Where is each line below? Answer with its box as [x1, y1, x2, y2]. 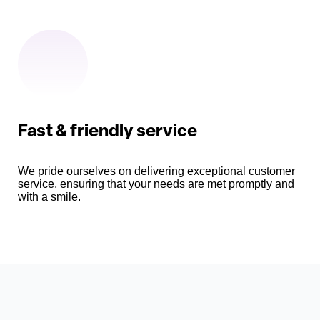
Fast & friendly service [18, 124, 197, 141]
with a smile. [18, 191, 81, 204]
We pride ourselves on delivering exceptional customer [18, 165, 295, 178]
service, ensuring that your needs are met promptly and [18, 178, 294, 191]
